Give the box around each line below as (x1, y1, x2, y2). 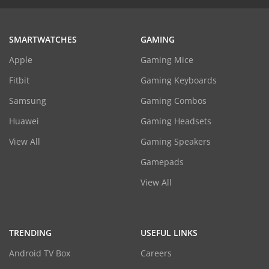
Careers (140, 247, 172, 259)
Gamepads (140, 156, 184, 168)
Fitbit (9, 74, 29, 86)
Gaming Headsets (140, 115, 211, 127)
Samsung (9, 95, 46, 107)
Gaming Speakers (140, 136, 211, 148)
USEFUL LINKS (140, 227, 198, 239)
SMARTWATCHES (9, 34, 77, 46)
